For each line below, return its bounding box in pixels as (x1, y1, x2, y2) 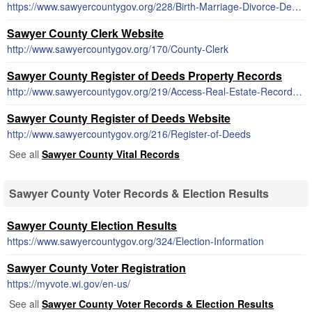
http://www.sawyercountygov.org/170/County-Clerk (7, 42, 228, 56)
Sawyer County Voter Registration (7, 260, 186, 276)
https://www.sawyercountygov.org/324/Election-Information (7, 234, 264, 248)
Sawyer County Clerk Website (7, 25, 164, 41)
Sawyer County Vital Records (42, 147, 180, 161)
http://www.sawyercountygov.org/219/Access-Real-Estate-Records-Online (292, 84, 302, 98)
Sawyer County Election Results (7, 217, 177, 233)
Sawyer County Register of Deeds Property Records (7, 68, 282, 84)
